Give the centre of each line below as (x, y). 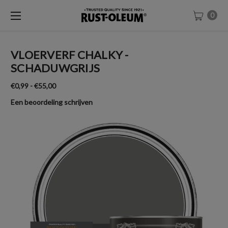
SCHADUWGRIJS (55, 68)
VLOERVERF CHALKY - (70, 55)
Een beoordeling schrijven (52, 102)
